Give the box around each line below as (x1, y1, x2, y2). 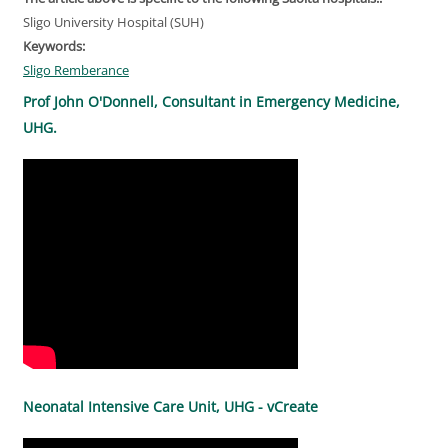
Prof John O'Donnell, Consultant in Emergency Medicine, (23, 91, 400, 111)
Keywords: (23, 36, 88, 55)
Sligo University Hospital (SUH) (23, 12, 204, 31)
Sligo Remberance (23, 60, 129, 79)
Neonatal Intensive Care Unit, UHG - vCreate (23, 396, 318, 416)
